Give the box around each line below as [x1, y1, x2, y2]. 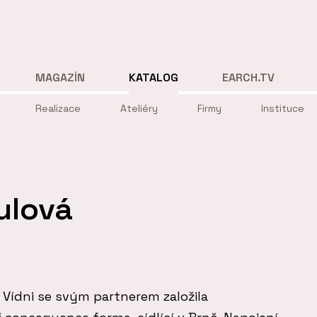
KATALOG [129, 69, 179, 85]
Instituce [261, 102, 304, 115]
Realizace [35, 102, 81, 115]
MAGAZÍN [35, 69, 85, 85]
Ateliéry [120, 102, 158, 115]
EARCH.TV [222, 69, 275, 85]
